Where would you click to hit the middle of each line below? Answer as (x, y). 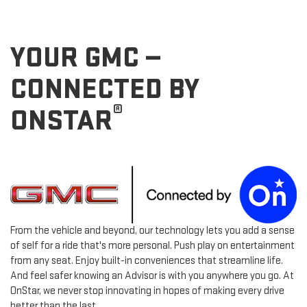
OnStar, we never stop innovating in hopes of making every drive (147, 291)
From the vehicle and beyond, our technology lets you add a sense (152, 230)
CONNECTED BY (105, 90)
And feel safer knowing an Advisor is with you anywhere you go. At (152, 275)
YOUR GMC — (86, 58)
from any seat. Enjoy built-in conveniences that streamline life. (147, 260)
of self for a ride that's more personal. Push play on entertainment (152, 245)
